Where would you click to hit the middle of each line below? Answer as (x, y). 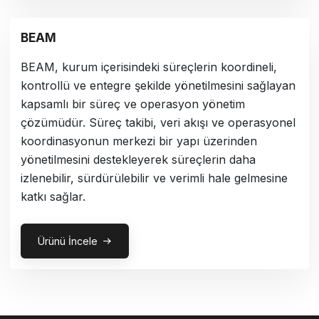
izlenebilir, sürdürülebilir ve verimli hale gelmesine (154, 178)
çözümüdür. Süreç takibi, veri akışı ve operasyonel (158, 122)
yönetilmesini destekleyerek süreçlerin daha (138, 159)
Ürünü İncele (68, 241)
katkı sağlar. (53, 196)
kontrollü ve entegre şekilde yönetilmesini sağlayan (158, 85)
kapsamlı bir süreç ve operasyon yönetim (133, 104)
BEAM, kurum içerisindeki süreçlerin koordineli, (149, 67)
